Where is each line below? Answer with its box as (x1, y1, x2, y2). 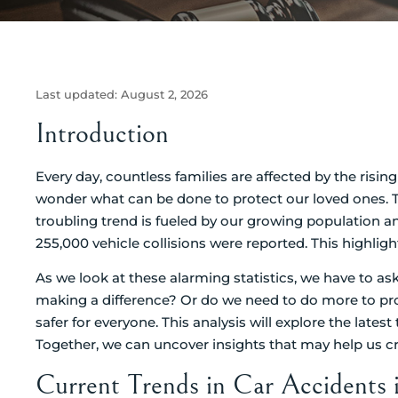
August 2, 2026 (121, 88, 208, 101)
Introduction (36, 116, 169, 150)
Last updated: (36, 88, 121, 101)
